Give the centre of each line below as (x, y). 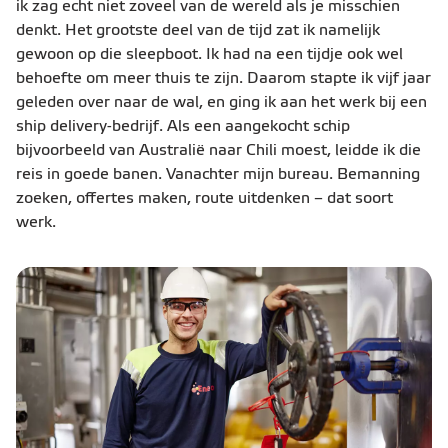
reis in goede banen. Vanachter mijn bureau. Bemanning (218, 175)
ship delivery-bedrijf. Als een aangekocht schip (183, 127)
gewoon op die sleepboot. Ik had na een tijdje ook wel (209, 55)
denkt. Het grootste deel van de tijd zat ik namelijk (198, 31)
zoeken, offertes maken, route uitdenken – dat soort (204, 199)
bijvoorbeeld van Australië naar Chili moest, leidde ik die (218, 151)
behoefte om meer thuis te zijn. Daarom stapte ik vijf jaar (223, 79)
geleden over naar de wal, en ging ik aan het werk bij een (221, 103)
